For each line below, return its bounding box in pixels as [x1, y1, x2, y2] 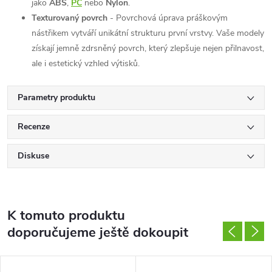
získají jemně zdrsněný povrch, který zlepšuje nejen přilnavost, [32, 42, 264, 54]
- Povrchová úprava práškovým [107, 12, 228, 24]
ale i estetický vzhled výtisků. [32, 57, 140, 69]
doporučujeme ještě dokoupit [7, 223, 188, 242]
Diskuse [18, 149, 49, 161]
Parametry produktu [18, 91, 95, 103]
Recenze [18, 120, 50, 132]
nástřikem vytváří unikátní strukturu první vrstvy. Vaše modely [32, 27, 264, 39]
